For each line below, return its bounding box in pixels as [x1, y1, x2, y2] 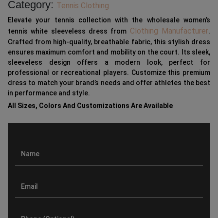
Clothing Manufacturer [129, 26, 209, 36]
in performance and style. [8, 89, 90, 97]
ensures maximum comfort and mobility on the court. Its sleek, [8, 48, 210, 56]
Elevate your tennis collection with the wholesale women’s [8, 16, 210, 24]
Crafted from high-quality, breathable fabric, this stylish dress [8, 38, 210, 46]
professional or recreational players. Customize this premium [8, 69, 210, 77]
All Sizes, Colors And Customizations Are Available [8, 102, 173, 110]
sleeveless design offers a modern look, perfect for [8, 58, 210, 67]
